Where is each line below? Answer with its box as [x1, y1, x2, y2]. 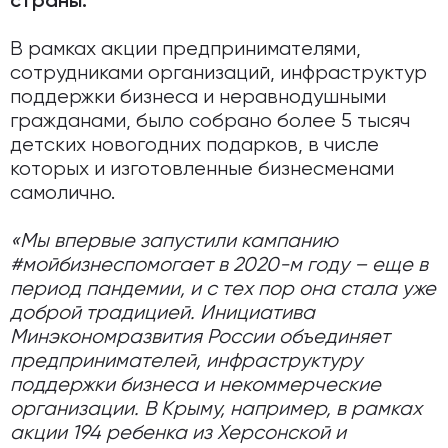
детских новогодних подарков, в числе [10, 135, 379, 156]
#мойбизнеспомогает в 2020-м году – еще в [10, 255, 428, 276]
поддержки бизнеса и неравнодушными [10, 87, 386, 108]
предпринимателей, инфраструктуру [10, 351, 362, 372]
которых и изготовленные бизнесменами [10, 159, 394, 180]
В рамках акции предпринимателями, [10, 39, 361, 60]
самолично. [10, 183, 115, 204]
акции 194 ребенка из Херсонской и [10, 423, 346, 444]
